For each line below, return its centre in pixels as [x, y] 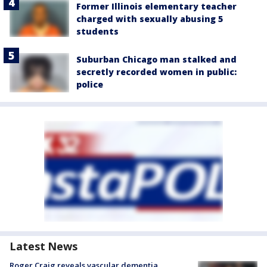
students [97, 32]
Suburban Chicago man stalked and [156, 60]
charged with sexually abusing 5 [150, 19]
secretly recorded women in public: [156, 72]
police [90, 85]
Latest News [44, 246]
